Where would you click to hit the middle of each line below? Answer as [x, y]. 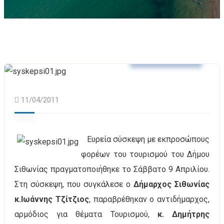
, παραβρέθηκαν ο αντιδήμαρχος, [149, 199]
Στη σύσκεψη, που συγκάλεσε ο [74, 184]
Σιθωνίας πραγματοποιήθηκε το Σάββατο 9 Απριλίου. [112, 169]
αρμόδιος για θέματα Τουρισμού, [86, 214]
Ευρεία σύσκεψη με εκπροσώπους [145, 139]
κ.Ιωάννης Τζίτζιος [52, 199]
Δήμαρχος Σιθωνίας [171, 184]
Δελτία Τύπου [166, 54]
